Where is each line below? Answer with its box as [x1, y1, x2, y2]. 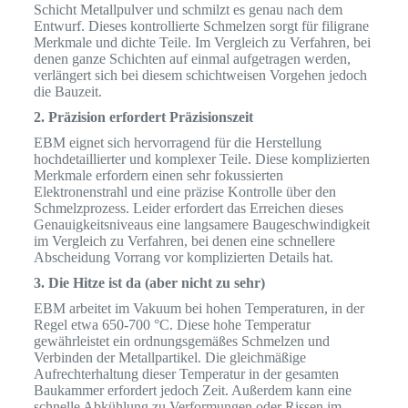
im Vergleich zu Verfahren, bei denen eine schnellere [33, 233, 335, 250]
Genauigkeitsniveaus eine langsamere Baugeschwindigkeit [33, 217, 370, 233]
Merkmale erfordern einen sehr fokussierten [33, 168, 283, 184]
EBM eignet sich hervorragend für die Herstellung [33, 135, 321, 151]
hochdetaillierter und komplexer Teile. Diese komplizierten [33, 151, 370, 168]
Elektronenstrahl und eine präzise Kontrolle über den [33, 184, 336, 200]
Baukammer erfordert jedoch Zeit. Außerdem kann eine [33, 382, 352, 399]
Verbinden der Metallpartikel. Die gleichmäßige [33, 350, 306, 366]
